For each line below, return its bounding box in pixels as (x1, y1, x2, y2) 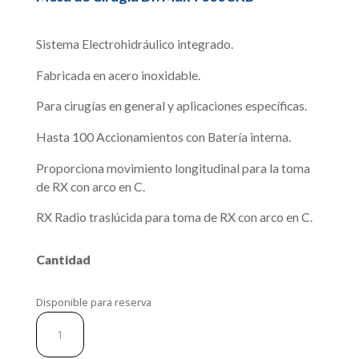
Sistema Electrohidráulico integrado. (35, 37, 233, 52)
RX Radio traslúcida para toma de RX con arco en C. (35, 210, 313, 225)
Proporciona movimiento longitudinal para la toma (35, 160, 310, 175)
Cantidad (35, 252, 91, 268)
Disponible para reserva (35, 295, 151, 310)
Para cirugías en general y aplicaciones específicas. (35, 99, 307, 114)
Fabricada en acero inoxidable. (35, 67, 200, 83)
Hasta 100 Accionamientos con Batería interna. (35, 130, 291, 145)
